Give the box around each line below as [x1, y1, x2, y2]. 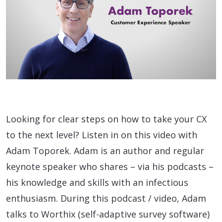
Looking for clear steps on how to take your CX [6, 112, 207, 125]
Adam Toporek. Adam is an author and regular [6, 144, 204, 157]
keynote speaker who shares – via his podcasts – [6, 160, 214, 172]
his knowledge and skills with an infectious [6, 176, 188, 188]
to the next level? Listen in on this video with [6, 128, 197, 141]
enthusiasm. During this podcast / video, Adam [6, 192, 206, 204]
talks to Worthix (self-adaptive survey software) [6, 208, 210, 220]
